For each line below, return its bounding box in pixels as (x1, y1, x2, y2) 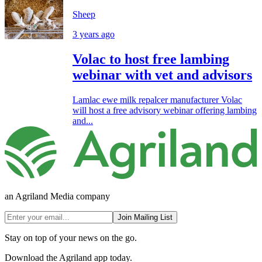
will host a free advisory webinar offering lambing (73, 105, 257, 116)
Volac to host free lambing (73, 51, 229, 67)
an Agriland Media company (5, 191, 110, 201)
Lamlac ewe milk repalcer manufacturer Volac (73, 95, 242, 105)
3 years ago (73, 29, 115, 40)
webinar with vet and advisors (73, 67, 252, 83)
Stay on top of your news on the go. (5, 232, 137, 243)
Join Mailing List (118, 212, 173, 222)
